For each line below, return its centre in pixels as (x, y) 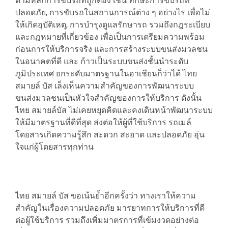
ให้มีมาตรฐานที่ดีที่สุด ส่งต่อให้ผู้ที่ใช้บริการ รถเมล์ (103, 123)
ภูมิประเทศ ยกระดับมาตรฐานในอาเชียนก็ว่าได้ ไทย (106, 74)
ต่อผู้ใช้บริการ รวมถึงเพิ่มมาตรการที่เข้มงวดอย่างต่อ (107, 220)
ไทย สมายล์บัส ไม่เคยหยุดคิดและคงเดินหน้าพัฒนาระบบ (114, 110)
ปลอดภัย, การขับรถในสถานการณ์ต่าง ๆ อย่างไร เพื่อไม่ (113, 13)
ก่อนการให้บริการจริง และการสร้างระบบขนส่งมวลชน (111, 49)
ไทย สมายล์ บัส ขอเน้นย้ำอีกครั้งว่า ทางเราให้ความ (106, 196)
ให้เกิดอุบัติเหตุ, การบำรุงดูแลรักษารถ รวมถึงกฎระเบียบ (113, 25)
